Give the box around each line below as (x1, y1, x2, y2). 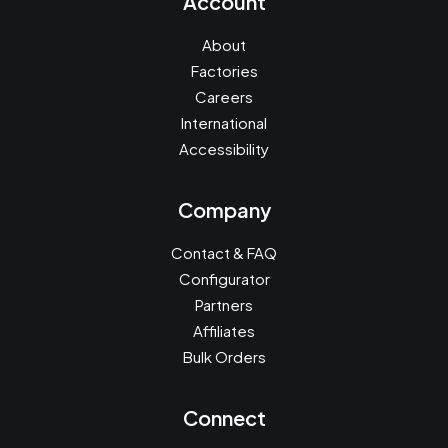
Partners (195, 295, 253, 314)
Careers (195, 87, 253, 106)
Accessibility (179, 139, 269, 158)
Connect (182, 405, 266, 430)
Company (177, 197, 271, 222)
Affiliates (193, 321, 255, 340)
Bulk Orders (182, 347, 266, 366)
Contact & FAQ (171, 243, 277, 262)
